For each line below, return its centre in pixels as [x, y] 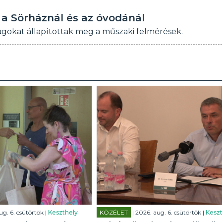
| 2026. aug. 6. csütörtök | [168, 212]
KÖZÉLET [113, 212]
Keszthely [63, 212]
